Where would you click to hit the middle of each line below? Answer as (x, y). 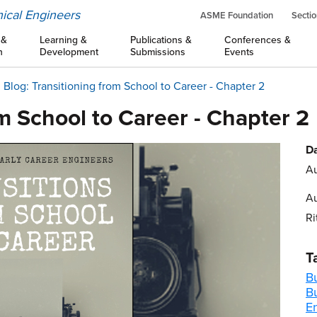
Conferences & (257, 40)
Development (69, 52)
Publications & (161, 40)
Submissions (158, 52)
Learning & (63, 40)
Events (239, 52)
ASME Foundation (237, 16)
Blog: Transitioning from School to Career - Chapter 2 (134, 86)
